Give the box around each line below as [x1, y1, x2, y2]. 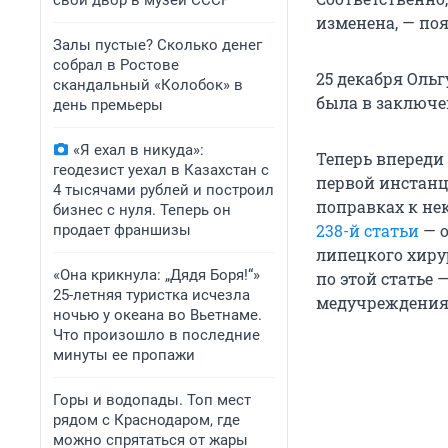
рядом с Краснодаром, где [53, 411, 240, 429]
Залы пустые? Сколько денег [53, 36, 262, 54]
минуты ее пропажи [53, 346, 195, 364]
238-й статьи [316, 220, 419, 242]
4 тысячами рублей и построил [53, 181, 274, 199]
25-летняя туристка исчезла [53, 286, 250, 304]
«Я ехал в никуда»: [73, 141, 204, 159]
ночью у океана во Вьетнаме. [53, 306, 262, 324]
